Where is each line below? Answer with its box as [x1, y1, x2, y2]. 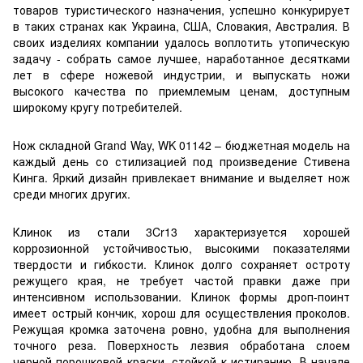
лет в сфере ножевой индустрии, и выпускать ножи [13, 66, 350, 83]
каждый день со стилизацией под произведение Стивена [13, 152, 350, 169]
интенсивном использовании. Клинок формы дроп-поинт [13, 288, 350, 305]
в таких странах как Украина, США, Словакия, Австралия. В [13, 17, 350, 34]
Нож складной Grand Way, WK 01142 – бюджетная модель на [13, 136, 350, 153]
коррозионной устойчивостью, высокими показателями [13, 239, 350, 256]
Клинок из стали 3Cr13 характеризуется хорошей [13, 223, 350, 240]
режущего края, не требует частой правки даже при [13, 271, 350, 288]
